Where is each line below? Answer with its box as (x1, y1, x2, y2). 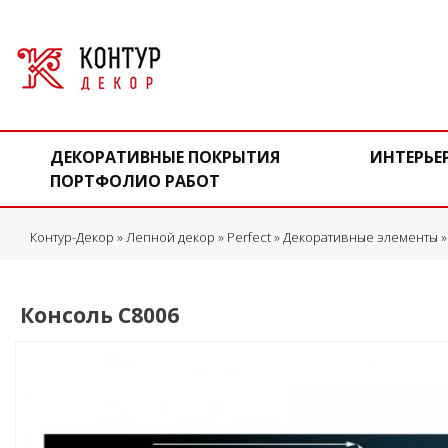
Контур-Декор (30, 228, 114, 246)
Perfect (227, 228, 271, 246)
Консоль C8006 (20, 301, 179, 329)
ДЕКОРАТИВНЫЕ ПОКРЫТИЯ (50, 146, 280, 168)
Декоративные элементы (283, 228, 438, 246)
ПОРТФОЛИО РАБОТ (50, 170, 220, 192)
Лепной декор (126, 228, 215, 246)
